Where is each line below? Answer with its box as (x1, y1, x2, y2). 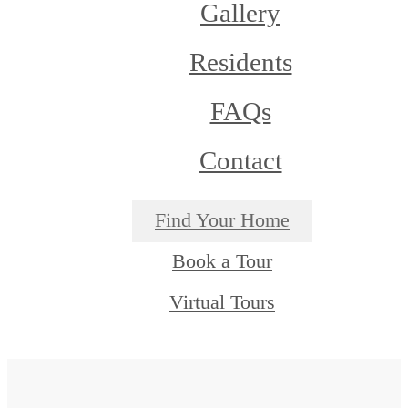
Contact (199, 145, 282, 175)
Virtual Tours (169, 291, 275, 313)
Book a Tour (172, 250, 272, 273)
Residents (189, 46, 292, 76)
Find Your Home (155, 209, 290, 232)
